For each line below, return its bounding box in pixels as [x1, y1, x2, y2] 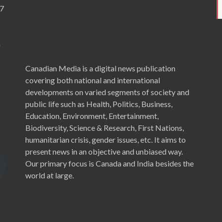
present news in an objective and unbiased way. [25, 147, 183, 157]
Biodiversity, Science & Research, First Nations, [25, 123, 184, 133]
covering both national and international [25, 75, 160, 85]
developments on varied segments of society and [25, 87, 189, 97]
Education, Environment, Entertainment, [25, 111, 159, 121]
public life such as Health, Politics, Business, [25, 99, 172, 109]
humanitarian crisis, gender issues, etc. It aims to [25, 135, 186, 145]
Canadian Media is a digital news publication [25, 63, 175, 73]
